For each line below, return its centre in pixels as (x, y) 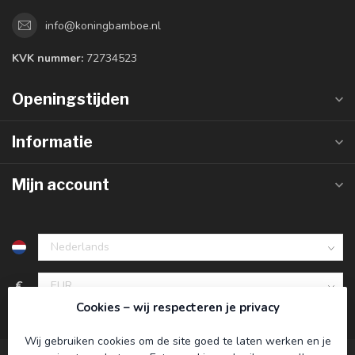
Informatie (52, 142)
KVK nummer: (48, 58)
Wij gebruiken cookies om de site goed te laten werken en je (177, 341)
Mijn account (61, 185)
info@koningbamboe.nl (103, 25)
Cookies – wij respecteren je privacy (177, 307)
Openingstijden (71, 99)
